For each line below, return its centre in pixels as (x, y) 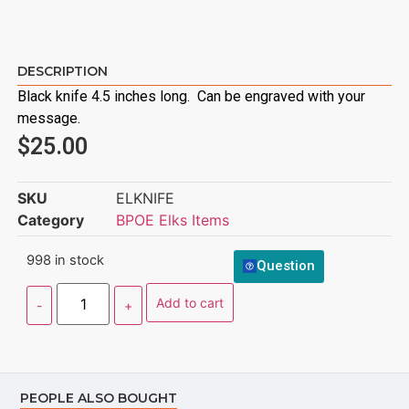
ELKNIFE (145, 198)
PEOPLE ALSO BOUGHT (99, 399)
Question (286, 265)
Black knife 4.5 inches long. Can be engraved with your (191, 97)
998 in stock (65, 260)
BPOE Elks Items (172, 220)
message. (48, 119)
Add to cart (190, 303)
